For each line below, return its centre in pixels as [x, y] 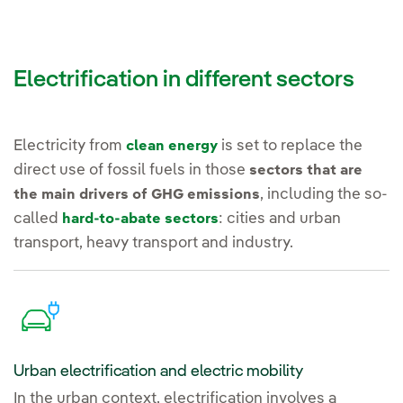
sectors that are [306, 171]
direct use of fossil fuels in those [131, 171]
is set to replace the [290, 147]
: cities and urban [280, 219]
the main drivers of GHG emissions [137, 196]
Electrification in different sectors [184, 81]
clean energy [172, 147]
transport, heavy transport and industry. [153, 244]
